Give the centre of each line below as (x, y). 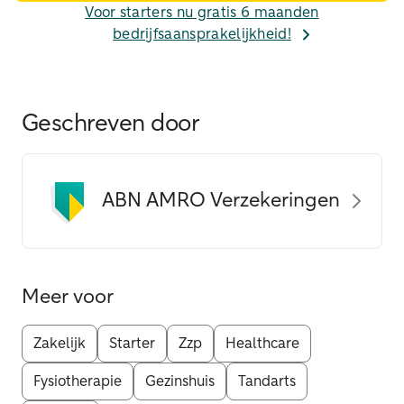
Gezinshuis (180, 382)
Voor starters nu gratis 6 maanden (202, 13)
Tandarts (267, 382)
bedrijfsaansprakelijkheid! (202, 35)
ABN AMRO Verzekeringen (221, 202)
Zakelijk (60, 344)
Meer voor (68, 298)
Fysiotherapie (78, 382)
